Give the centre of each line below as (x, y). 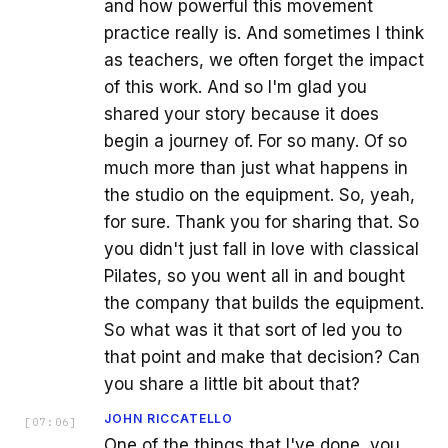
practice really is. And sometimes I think (264, 32)
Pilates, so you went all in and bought (254, 275)
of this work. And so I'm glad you (235, 86)
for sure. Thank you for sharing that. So (261, 221)
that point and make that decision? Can (262, 356)
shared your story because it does (241, 113)
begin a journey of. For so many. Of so (255, 140)
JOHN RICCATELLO (169, 418)
